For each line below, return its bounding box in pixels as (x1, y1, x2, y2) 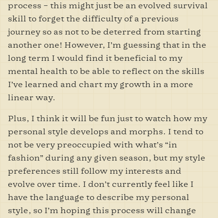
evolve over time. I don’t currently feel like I (8, 179, 194, 189)
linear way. (8, 92, 55, 102)
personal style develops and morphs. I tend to (8, 127, 203, 136)
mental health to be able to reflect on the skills (8, 66, 204, 76)
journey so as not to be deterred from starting (8, 27, 201, 36)
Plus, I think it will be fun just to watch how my (8, 113, 207, 123)
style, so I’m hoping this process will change (8, 205, 196, 215)
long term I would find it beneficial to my (8, 53, 182, 63)
